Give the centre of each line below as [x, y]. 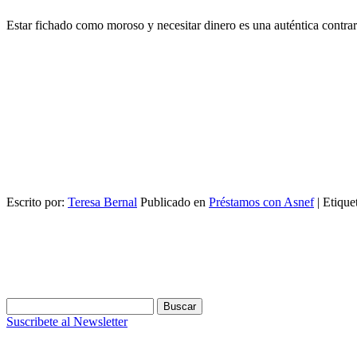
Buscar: [25, 304]
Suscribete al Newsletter [67, 321]
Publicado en [173, 202]
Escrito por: [37, 202]
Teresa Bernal [102, 202]
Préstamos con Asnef [261, 202]
